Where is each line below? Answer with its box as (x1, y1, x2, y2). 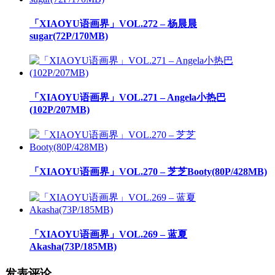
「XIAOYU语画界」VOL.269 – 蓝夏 (29, 229, 187, 240)
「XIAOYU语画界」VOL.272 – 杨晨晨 (29, 18, 197, 29)
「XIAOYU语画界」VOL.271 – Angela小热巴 (29, 92, 226, 103)
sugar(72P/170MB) (29, 30, 108, 41)
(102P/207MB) (29, 104, 90, 115)
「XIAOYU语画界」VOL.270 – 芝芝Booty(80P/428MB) (29, 166, 267, 177)
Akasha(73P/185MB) (29, 241, 117, 252)
